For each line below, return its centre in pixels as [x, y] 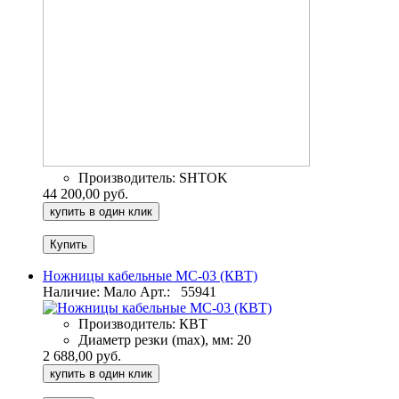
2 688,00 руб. [82, 356]
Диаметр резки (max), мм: [156, 340]
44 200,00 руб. [85, 194]
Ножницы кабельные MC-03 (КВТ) [150, 276]
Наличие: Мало [90, 292]
